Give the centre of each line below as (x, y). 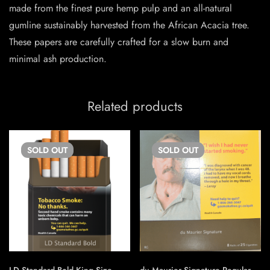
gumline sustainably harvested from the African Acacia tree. (129, 25)
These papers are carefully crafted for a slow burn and (119, 42)
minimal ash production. (58, 59)
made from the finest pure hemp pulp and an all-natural (121, 8)
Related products (135, 106)
